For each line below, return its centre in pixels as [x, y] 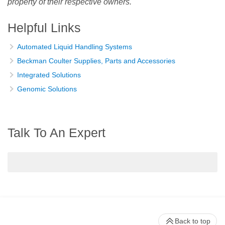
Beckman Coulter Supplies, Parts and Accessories [96, 61]
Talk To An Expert [57, 132]
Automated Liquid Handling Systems [75, 46]
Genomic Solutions [47, 89]
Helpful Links [44, 27]
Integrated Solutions [49, 75]
